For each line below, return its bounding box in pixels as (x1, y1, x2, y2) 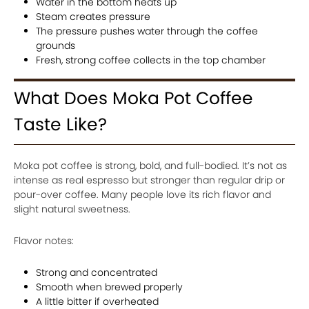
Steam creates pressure (36, 9, 150, 23)
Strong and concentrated (36, 265, 157, 279)
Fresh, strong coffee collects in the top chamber (36, 52, 266, 67)
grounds (36, 38, 75, 52)
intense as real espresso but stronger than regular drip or (14, 172, 285, 187)
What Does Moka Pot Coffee (14, 86, 253, 110)
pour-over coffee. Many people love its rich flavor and (14, 187, 271, 201)
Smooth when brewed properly (36, 279, 183, 294)
